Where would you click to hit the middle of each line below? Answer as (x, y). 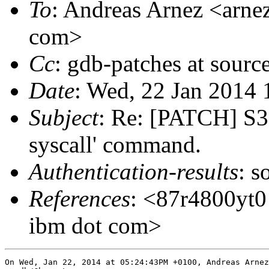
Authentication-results (134, 171)
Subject (64, 117)
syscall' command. (115, 144)
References (80, 198)
